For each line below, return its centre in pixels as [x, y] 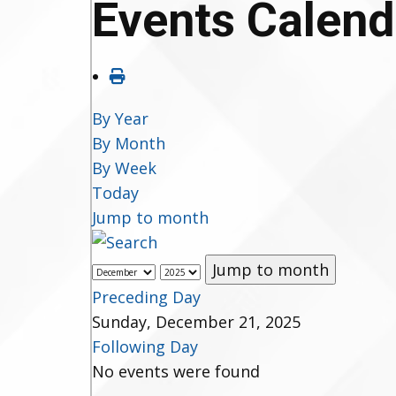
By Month [129, 143]
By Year [120, 118]
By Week [124, 168]
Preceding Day [146, 297]
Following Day [145, 346]
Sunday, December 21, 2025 [196, 322]
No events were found [176, 371]
